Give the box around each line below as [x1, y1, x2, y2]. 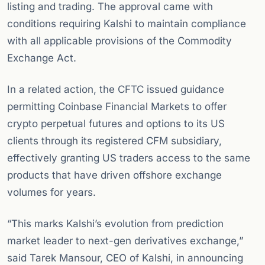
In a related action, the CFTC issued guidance [7, 83, 224, 96]
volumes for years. [7, 186, 96, 199]
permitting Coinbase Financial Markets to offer [7, 101, 227, 113]
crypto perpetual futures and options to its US [7, 118, 225, 130]
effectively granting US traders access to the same [7, 152, 250, 164]
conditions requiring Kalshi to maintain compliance [7, 18, 246, 30]
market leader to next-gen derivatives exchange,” [7, 235, 243, 247]
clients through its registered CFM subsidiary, [7, 135, 222, 147]
